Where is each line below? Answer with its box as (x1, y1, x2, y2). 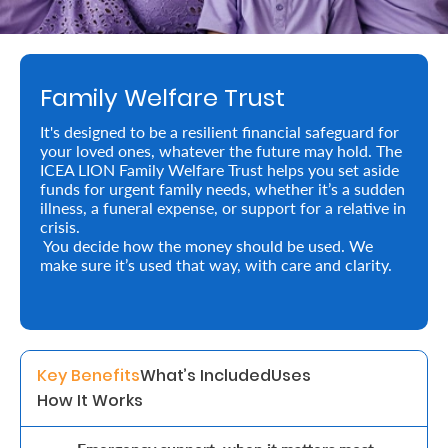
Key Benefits (37, 364, 140, 387)
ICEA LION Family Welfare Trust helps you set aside (40, 160, 399, 179)
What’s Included (140, 364, 271, 387)
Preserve (20, 147, 96, 170)
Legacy (20, 211, 81, 234)
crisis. (40, 217, 80, 236)
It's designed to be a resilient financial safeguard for (40, 122, 399, 141)
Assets (20, 412, 77, 435)
